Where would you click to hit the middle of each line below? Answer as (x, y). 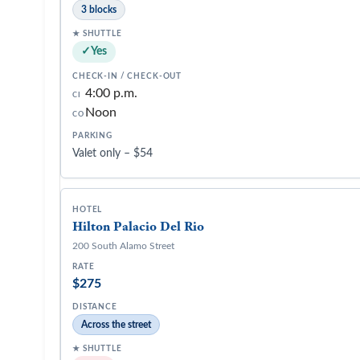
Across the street (116, 325)
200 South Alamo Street (123, 246)
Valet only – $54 (112, 153)
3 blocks (99, 10)
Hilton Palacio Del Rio (138, 226)
